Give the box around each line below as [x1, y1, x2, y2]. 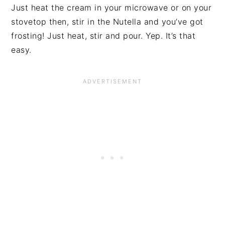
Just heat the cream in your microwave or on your [11, 3, 212, 13]
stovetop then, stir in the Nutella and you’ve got [11, 17, 203, 27]
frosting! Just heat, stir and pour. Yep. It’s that [11, 31, 196, 41]
